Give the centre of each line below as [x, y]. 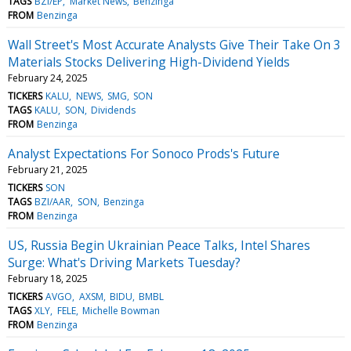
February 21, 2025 [48, 169]
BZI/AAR [53, 201]
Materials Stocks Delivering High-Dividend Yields [149, 62]
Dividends [113, 110]
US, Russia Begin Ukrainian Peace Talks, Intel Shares [159, 245]
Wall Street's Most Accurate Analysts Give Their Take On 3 [174, 44]
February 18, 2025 [48, 278]
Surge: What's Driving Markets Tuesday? [124, 262]
